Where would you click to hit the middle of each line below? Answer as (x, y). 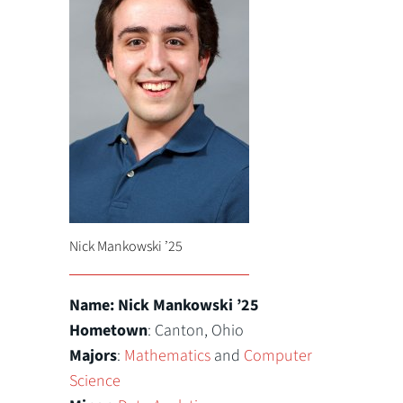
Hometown (109, 330)
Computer (278, 355)
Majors (94, 355)
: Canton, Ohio (196, 330)
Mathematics (168, 355)
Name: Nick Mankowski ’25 (165, 305)
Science (95, 381)
